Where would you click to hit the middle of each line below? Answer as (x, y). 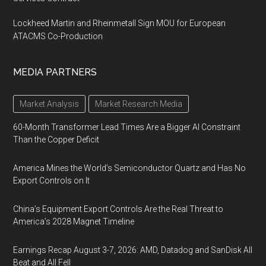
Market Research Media (139, 104)
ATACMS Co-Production (58, 36)
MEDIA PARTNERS (55, 72)
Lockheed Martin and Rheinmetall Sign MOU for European (120, 23)
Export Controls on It (52, 180)
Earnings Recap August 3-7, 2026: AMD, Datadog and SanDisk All (133, 250)
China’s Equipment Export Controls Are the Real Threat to (118, 209)
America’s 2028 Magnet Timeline (74, 221)
